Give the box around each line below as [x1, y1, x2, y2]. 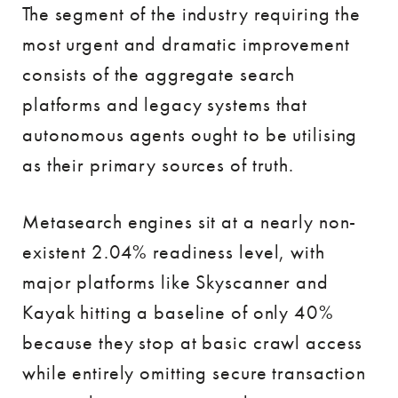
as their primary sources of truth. [22, 152, 294, 178]
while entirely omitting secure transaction [22, 360, 366, 386]
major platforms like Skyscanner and [22, 269, 329, 295]
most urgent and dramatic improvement [22, 31, 350, 57]
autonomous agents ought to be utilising [22, 122, 358, 147]
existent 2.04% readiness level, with [22, 239, 325, 265]
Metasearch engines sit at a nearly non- [22, 209, 357, 235]
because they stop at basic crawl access [22, 330, 363, 355]
